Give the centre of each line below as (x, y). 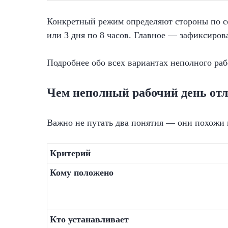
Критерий (70, 153)
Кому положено (82, 173)
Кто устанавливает (89, 219)
